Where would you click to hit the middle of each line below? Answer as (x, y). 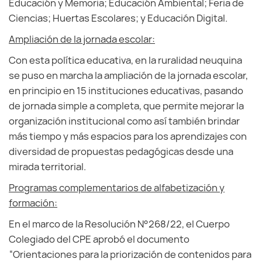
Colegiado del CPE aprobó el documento (99, 239)
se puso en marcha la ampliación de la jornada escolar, (128, 75)
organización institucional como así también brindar (124, 121)
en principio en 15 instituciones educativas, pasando (126, 91)
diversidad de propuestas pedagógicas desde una (121, 151)
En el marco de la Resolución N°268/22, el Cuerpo (119, 224)
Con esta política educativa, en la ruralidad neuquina (125, 60)
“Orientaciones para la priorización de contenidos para (130, 254)
